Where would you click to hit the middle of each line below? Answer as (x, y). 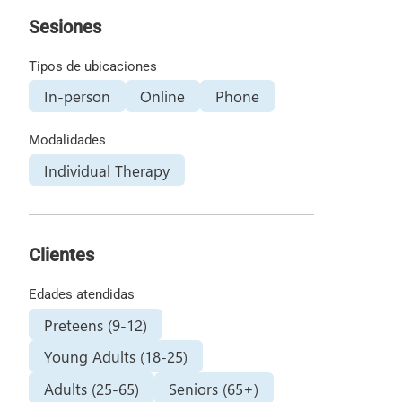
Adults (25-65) (91, 388)
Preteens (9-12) (95, 324)
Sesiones (65, 26)
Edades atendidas (81, 295)
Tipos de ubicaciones (92, 66)
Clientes (61, 255)
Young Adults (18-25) (115, 357)
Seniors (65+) (214, 388)
